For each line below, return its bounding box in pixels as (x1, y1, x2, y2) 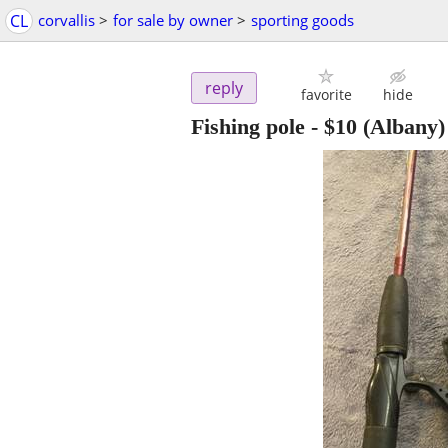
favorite (300, 85, 352, 105)
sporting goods (251, 10, 354, 30)
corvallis (38, 10, 95, 30)
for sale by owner (113, 10, 233, 30)
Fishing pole (191, 114, 305, 140)
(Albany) (357, 114, 445, 140)
